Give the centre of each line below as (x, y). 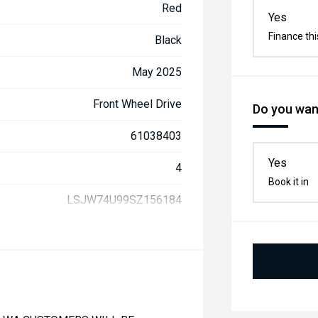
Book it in (289, 182)
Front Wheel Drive (138, 104)
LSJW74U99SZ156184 (125, 200)
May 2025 (157, 72)
